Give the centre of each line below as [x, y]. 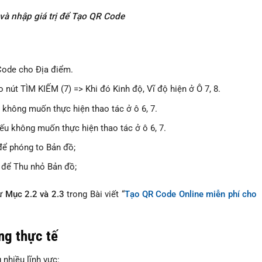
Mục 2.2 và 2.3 [35, 194]
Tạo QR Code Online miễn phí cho [191, 194]
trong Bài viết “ [94, 194]
